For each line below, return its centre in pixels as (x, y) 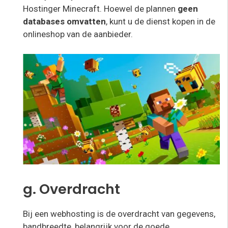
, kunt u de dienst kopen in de (161, 22)
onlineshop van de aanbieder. (78, 34)
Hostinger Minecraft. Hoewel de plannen (100, 9)
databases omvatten (64, 22)
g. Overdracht (72, 189)
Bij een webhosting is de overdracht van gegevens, (119, 213)
